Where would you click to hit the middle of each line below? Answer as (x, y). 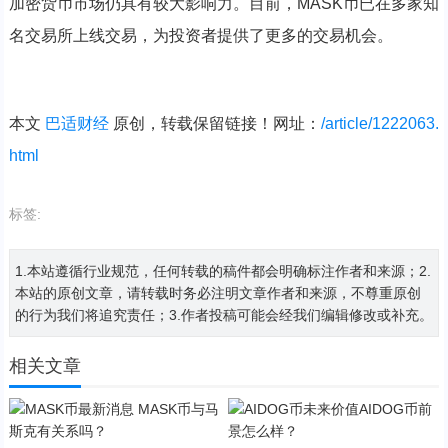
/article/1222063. (379, 124)
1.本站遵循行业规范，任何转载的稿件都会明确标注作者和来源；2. (222, 271)
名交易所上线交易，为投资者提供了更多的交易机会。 (200, 36)
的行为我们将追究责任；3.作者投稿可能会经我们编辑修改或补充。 (223, 315)
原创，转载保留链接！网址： (214, 124)
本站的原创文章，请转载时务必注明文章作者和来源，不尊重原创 (217, 293)
